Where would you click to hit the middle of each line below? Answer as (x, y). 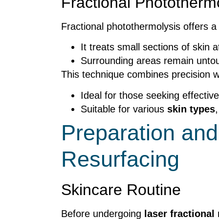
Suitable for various (124, 109)
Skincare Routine (121, 189)
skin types (191, 109)
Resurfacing (120, 159)
